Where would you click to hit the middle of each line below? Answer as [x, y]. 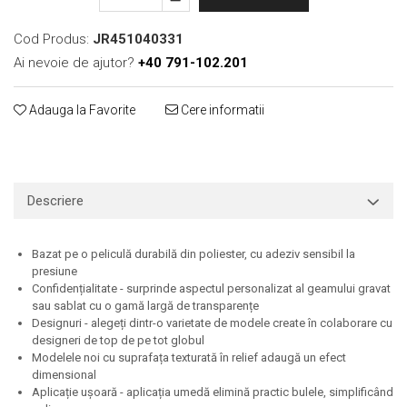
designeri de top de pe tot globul [118, 340]
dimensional [64, 374]
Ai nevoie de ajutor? [74, 62]
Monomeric [47, 100]
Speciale [38, 171]
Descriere [55, 200]
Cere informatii [221, 109]
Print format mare [65, 25]
